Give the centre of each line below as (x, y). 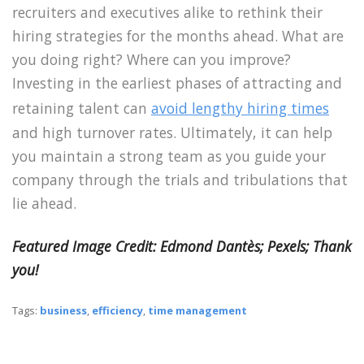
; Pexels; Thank (305, 247)
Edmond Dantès (210, 247)
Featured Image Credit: (86, 247)
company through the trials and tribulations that (180, 180)
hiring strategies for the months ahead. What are (178, 36)
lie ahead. (44, 204)
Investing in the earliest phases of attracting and (177, 83)
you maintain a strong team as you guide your (169, 156)
